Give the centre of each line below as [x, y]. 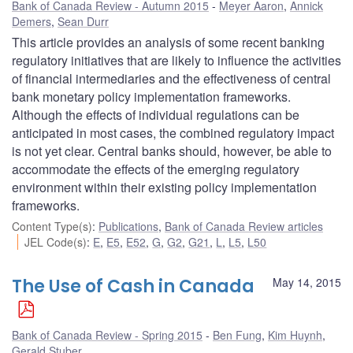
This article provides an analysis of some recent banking [168, 42]
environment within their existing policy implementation [164, 187]
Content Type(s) [52, 226]
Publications [128, 226]
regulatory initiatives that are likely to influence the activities [176, 60]
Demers [32, 21]
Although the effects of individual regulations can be [156, 114]
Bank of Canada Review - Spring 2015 [107, 334]
